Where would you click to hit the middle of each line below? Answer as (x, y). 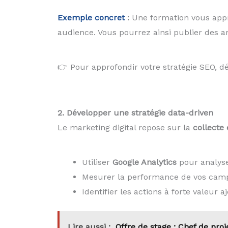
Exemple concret (91, 17)
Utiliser (97, 162)
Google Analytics (144, 162)
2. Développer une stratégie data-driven (135, 113)
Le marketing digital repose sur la (125, 128)
